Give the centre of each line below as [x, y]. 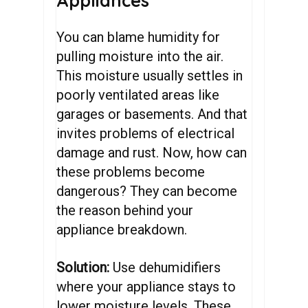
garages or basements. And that [152, 114]
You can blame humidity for [139, 37]
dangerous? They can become [147, 191]
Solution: [85, 267]
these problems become [131, 172]
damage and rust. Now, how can [152, 153]
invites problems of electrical [146, 133]
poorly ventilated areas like [138, 95]
